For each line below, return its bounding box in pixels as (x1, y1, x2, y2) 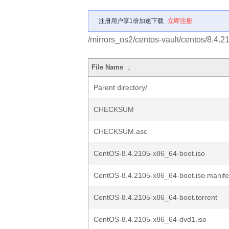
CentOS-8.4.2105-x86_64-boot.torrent (94, 193, 217, 201)
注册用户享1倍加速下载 (99, 17, 164, 25)
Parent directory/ (94, 83, 147, 91)
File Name (91, 63, 124, 71)
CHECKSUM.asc (94, 127, 147, 135)
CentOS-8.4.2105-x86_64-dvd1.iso (94, 215, 207, 223)
